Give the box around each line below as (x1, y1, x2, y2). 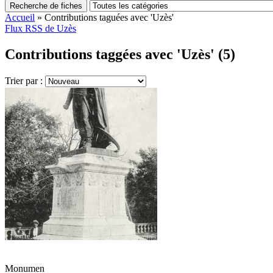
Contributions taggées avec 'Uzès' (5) (5, 46, 235, 62)
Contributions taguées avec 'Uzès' (44, 12, 174, 23)
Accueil (5, 12, 35, 23)
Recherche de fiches (10, 1, 82, 10)
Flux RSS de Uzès (5, 23, 76, 34)
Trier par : (5, 75, 45, 86)
